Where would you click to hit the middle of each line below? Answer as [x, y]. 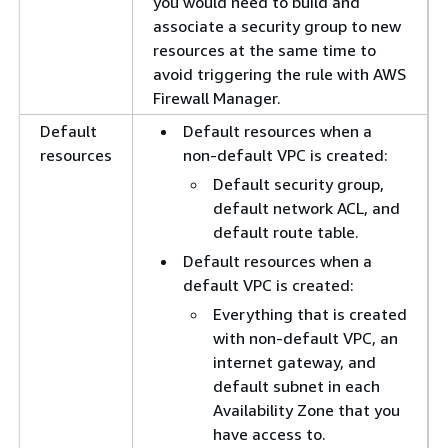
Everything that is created [310, 313]
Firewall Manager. [217, 97]
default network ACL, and [306, 207]
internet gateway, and [294, 361]
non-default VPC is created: [285, 154]
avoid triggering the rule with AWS [279, 73]
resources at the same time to [264, 49]
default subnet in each [296, 385]
